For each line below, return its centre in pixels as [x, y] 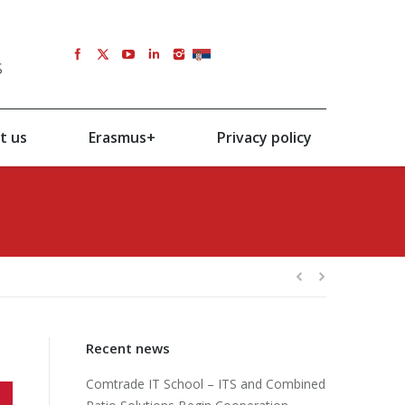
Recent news [128, 348]
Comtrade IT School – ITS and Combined [206, 384]
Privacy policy [264, 137]
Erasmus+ [122, 137]
